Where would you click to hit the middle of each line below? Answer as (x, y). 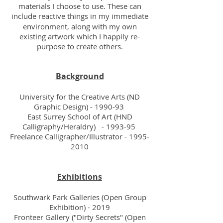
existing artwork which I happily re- (80, 36)
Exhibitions (80, 177)
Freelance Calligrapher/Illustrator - (69, 136)
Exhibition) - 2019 (80, 207)
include (24, 16)
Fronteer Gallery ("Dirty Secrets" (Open (80, 217)
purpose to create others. (80, 46)
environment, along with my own (80, 26)
